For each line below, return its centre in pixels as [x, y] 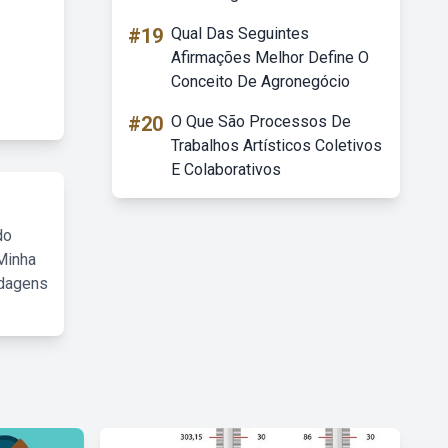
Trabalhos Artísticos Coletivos [276, 145]
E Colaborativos [226, 169]
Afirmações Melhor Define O [270, 57]
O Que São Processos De [261, 121]
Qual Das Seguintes [240, 33]
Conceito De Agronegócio [260, 81]
